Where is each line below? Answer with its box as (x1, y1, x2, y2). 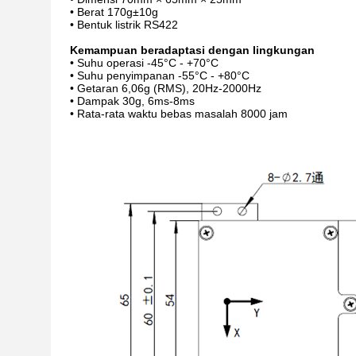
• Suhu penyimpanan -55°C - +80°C (70, 69, 250, 82)
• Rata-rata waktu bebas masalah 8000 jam (70, 107, 288, 120)
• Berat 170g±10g (70, 6, 158, 18)
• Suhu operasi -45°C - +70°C (70, 56, 219, 69)
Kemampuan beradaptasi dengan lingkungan (70, 44, 315, 56)
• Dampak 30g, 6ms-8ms (70, 95, 195, 107)
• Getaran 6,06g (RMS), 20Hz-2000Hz (70, 82, 261, 95)
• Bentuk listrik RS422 (70, 18, 178, 31)
